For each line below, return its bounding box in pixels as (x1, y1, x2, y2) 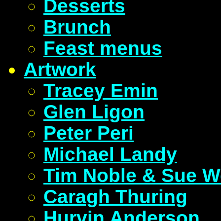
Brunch (43, 16, 111, 37)
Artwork (24, 58, 96, 80)
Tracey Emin (43, 79, 158, 101)
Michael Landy (43, 143, 177, 165)
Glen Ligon (43, 101, 145, 122)
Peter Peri (43, 122, 134, 144)
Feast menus (43, 37, 162, 59)
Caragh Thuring (43, 185, 187, 207)
